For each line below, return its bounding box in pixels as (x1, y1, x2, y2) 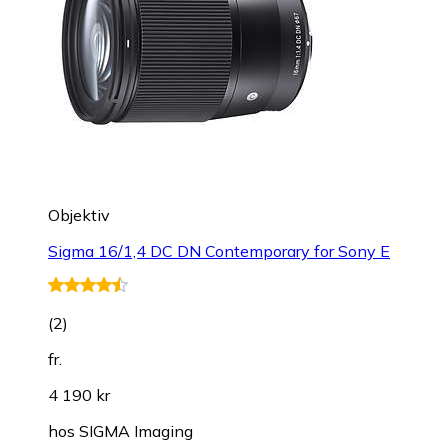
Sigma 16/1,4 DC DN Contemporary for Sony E (48, 241, 390, 262)
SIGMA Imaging (79, 421, 193, 442)
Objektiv (48, 205, 110, 226)
